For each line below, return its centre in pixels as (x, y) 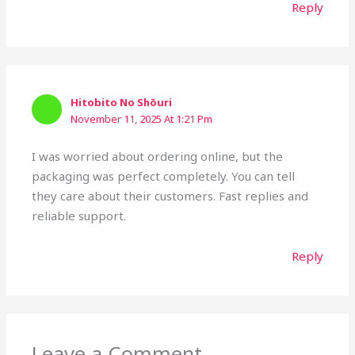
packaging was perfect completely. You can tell (164, 176)
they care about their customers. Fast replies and (170, 195)
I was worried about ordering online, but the (158, 156)
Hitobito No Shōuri (122, 103)
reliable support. (79, 215)
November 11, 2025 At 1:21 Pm (142, 119)
